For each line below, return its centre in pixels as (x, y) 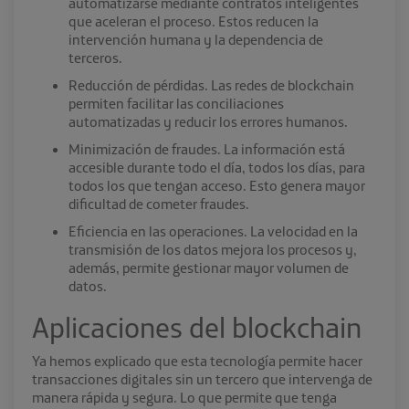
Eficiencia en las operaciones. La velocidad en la (213, 231)
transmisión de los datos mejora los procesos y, (213, 250)
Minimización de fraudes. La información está (207, 149)
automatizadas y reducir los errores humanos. (210, 122)
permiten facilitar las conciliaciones (176, 104)
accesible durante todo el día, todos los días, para (217, 168)
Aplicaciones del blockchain (200, 327)
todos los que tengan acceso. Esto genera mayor (217, 186)
